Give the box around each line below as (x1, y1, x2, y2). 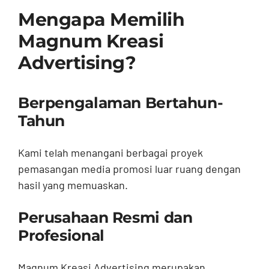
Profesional (17, 226, 104, 245)
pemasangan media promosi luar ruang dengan (17, 162, 241, 176)
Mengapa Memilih (17, 8, 185, 31)
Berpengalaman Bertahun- (17, 94, 223, 112)
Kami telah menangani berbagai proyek (17, 146, 203, 160)
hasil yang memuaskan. (17, 178, 128, 192)
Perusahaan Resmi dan (17, 208, 193, 227)
